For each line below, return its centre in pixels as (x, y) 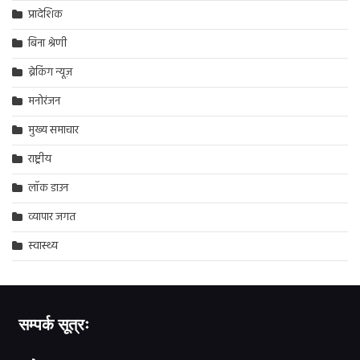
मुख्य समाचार (53, 131)
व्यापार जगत (52, 218)
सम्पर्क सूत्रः (53, 325)
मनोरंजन (44, 102)
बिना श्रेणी (47, 44)
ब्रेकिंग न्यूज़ (50, 73)
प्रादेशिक (45, 15)
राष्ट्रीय (40, 160)
